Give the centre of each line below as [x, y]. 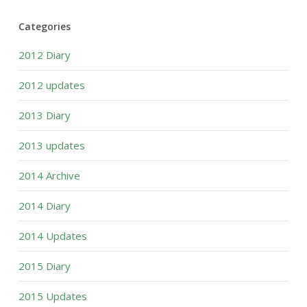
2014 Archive [49, 175]
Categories [44, 26]
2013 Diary [44, 115]
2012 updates [51, 85]
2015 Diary [44, 266]
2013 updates [51, 145]
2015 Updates [52, 296]
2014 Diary [44, 206]
